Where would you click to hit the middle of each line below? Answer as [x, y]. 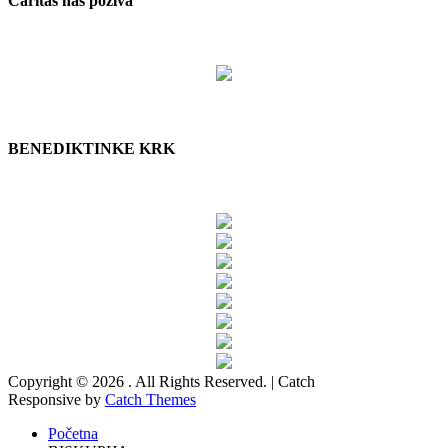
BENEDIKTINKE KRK [91, 149]
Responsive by [56, 400]
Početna [73, 434]
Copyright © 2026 [68, 382]
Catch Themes [150, 400]
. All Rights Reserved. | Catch [221, 382]
